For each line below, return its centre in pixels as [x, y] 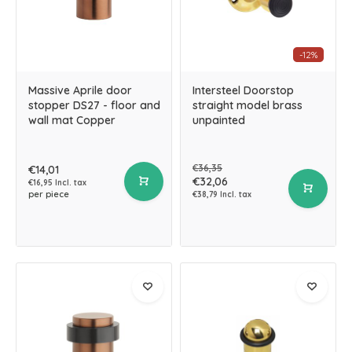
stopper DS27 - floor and [94, 105]
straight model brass [247, 105]
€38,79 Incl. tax [222, 194]
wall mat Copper [72, 120]
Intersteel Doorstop [243, 90]
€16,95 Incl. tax [57, 183]
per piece [49, 194]
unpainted [219, 120]
